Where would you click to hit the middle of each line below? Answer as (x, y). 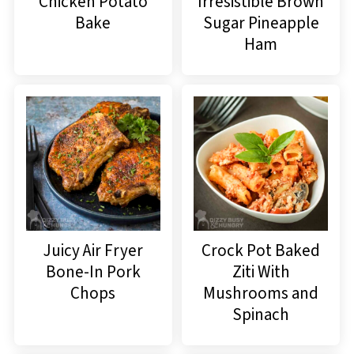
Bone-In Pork (93, 271)
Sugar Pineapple (261, 23)
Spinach (261, 314)
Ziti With (261, 271)
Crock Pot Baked (261, 250)
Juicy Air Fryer (93, 250)
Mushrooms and (261, 293)
